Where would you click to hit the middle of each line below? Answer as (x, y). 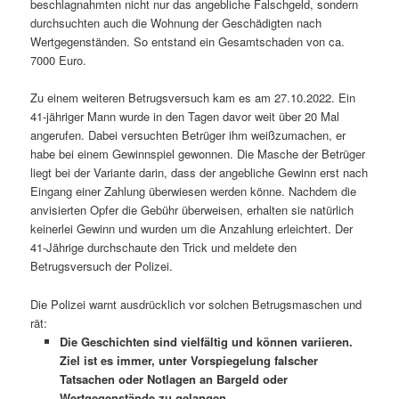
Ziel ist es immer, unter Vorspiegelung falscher (188, 360)
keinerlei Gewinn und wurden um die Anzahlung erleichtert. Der (192, 229)
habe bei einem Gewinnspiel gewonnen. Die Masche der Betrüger (198, 154)
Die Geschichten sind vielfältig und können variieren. (206, 341)
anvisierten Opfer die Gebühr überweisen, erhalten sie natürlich (192, 210)
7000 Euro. (59, 61)
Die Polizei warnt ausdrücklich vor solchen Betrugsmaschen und (196, 304)
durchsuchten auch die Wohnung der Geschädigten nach (176, 23)
